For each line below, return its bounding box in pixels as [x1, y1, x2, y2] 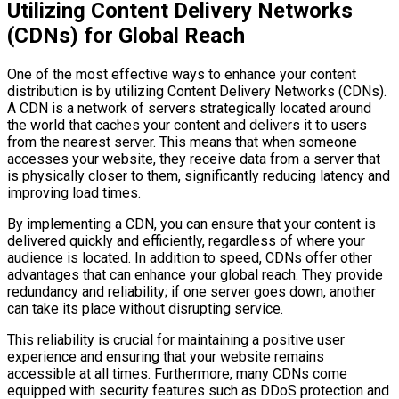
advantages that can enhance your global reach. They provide [7, 265, 383, 283]
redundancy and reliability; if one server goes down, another [7, 282, 376, 300]
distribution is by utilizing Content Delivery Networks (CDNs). [7, 82, 387, 100]
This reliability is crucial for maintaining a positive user [7, 330, 345, 348]
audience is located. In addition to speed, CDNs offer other [7, 248, 372, 266]
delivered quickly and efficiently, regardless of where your [7, 232, 365, 249]
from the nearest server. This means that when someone [7, 133, 357, 151]
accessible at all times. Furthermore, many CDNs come [7, 364, 347, 382]
